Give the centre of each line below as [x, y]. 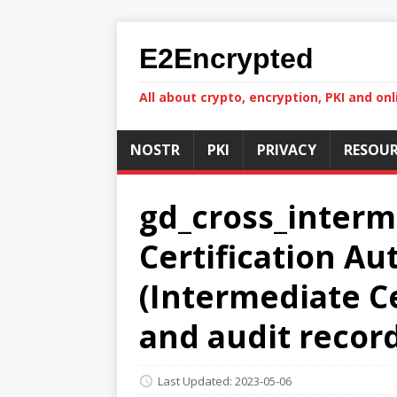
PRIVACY [287, 150]
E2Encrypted [226, 58]
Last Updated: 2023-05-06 [225, 381]
